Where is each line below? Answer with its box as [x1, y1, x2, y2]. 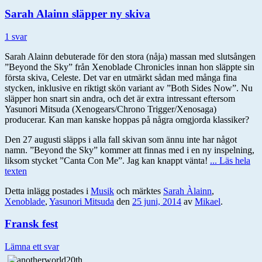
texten [5, 166, 27, 176]
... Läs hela [210, 155, 250, 166]
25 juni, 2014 [132, 196, 181, 206]
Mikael [195, 196, 220, 206]
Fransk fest [5, 218, 58, 230]
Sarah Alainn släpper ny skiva [5, 7, 150, 20]
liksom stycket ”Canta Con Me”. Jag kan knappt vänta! [5, 155, 208, 166]
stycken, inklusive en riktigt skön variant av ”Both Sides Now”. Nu [5, 82, 253, 93]
